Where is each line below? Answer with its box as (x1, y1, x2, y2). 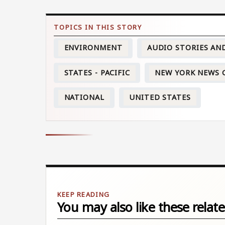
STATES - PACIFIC (64, 68, 130, 78)
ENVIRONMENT (64, 43, 123, 53)
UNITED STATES (129, 92, 191, 102)
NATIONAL (64, 92, 104, 102)
